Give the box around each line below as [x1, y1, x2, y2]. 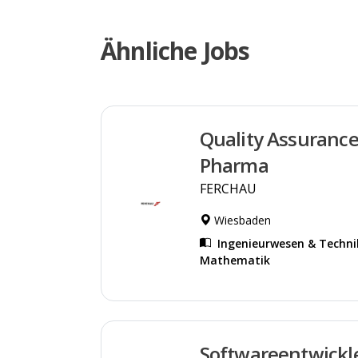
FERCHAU [199, 179, 257, 197]
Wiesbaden [210, 212, 271, 228]
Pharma [199, 151, 268, 178]
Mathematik [199, 252, 270, 268]
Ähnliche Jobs [101, 34, 250, 67]
